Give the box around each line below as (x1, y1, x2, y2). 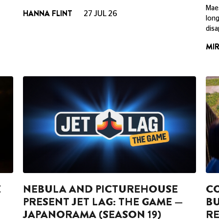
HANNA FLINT (23, 7, 73, 19)
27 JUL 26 (82, 9, 118, 18)
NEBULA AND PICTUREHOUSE (23, 181, 178, 197)
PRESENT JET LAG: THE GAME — (23, 194, 183, 210)
